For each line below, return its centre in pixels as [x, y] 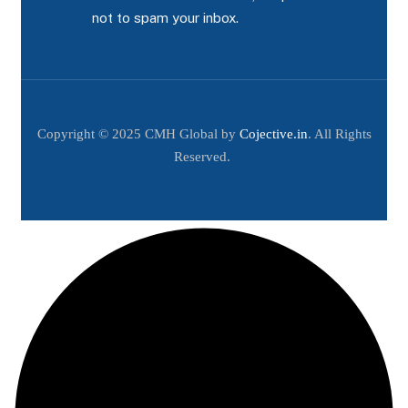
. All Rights [339, 133]
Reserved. [204, 156]
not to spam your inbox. [165, 17]
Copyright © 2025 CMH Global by [138, 133]
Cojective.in [273, 133]
